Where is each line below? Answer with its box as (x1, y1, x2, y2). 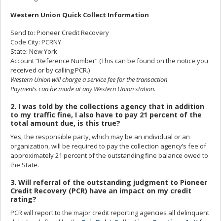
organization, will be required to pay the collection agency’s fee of (10, 142, 206, 151)
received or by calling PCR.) (10, 66, 90, 75)
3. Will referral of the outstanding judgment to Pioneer (10, 178, 207, 187)
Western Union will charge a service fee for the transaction (10, 75, 167, 84)
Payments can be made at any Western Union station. (10, 84, 155, 94)
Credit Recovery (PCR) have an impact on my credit (10, 186, 191, 196)
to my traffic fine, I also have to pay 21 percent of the (10, 110, 202, 120)
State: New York (10, 47, 57, 56)
